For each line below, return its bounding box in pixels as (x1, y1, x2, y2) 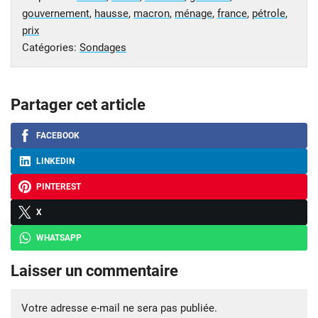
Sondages (79, 40, 126, 54)
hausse (94, 6, 128, 20)
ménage (175, 6, 212, 20)
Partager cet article (11, 95, 146, 114)
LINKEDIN (36, 155, 75, 166)
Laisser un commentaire (11, 261, 178, 280)
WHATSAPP (36, 232, 82, 243)
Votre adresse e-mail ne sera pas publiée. (21, 301, 217, 314)
